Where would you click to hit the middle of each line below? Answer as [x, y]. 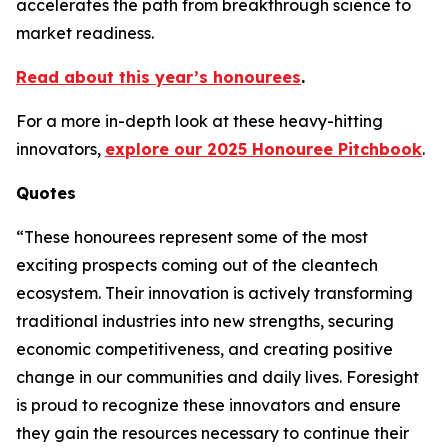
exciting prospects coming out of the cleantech [197, 265]
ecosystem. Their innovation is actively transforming [214, 293]
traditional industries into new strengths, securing [205, 321]
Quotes [46, 193]
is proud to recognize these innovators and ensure [208, 405]
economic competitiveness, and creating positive [204, 349]
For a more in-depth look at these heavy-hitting [199, 121]
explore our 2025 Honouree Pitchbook [263, 149]
